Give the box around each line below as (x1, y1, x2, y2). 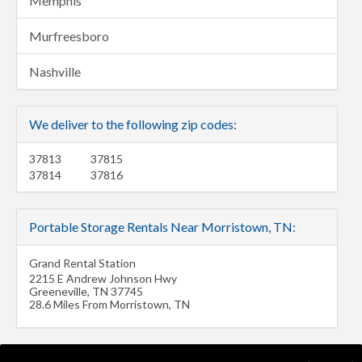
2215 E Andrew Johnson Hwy (29, 271, 177, 285)
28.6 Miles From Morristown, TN (29, 297, 190, 311)
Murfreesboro (29, 28, 109, 44)
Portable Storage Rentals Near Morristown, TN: (29, 219, 296, 234)
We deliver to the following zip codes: (29, 116, 237, 132)
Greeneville (29, 284, 87, 298)
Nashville (29, 64, 81, 79)
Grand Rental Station (29, 256, 136, 270)
